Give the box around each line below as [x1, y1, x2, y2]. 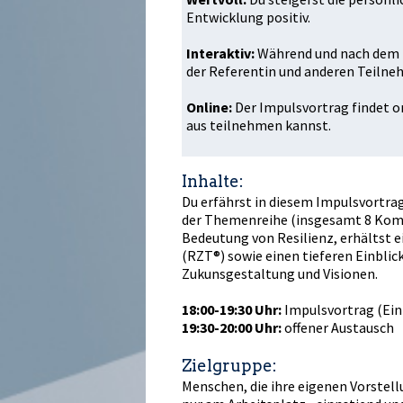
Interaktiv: [186, 43, 257, 62]
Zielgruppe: [182, 355, 277, 375]
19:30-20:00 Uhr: [182, 318, 284, 336]
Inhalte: [182, 171, 244, 191]
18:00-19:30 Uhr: [182, 300, 284, 318]
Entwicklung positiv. [186, 7, 310, 26]
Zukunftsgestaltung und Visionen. [182, 264, 378, 282]
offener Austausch [284, 318, 394, 336]
